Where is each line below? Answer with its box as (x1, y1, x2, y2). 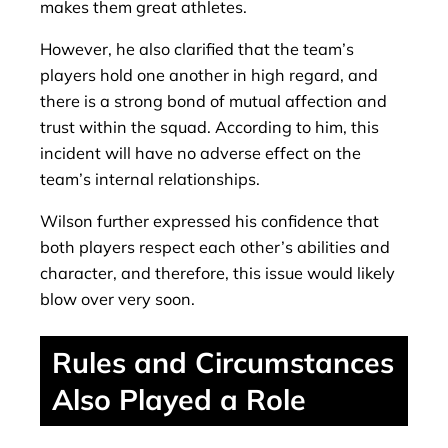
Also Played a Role (52, 381, 306, 418)
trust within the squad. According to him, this (40, 117, 379, 138)
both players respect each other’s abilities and (40, 237, 390, 258)
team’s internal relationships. (40, 169, 260, 190)
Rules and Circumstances (52, 344, 394, 381)
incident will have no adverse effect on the (40, 143, 361, 164)
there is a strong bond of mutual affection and (40, 91, 387, 112)
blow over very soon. (40, 289, 195, 310)
